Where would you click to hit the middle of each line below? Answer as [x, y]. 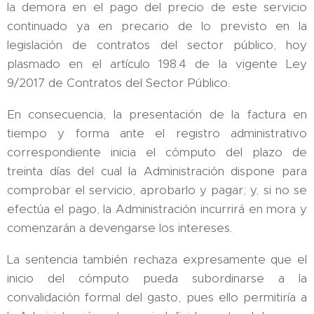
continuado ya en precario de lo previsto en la [157, 26]
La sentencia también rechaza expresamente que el [157, 259]
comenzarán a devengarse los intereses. [120, 227]
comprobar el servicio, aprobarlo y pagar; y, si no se [157, 190]
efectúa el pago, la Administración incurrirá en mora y [157, 209]
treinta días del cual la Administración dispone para [157, 171]
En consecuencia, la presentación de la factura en [157, 114]
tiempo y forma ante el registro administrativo [157, 133]
